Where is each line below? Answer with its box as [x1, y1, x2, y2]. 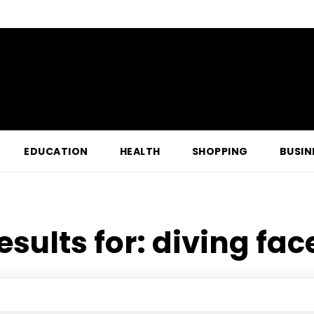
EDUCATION [24, 144, 88, 158]
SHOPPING [191, 144, 248, 158]
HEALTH [119, 144, 161, 158]
